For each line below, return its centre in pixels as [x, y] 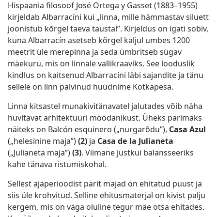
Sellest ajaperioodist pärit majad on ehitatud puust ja [105, 184]
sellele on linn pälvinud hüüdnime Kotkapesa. [91, 87]
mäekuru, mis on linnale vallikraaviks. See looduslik [101, 63]
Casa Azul [187, 129]
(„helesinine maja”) [43, 141]
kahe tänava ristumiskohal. [57, 164]
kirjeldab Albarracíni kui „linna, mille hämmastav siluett [108, 17]
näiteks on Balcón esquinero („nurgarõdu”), [88, 129]
